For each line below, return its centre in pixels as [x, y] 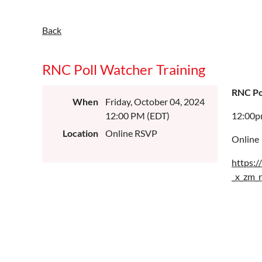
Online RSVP [131, 133]
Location [80, 133]
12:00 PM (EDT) [137, 116]
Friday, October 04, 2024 [155, 101]
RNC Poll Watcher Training [124, 69]
